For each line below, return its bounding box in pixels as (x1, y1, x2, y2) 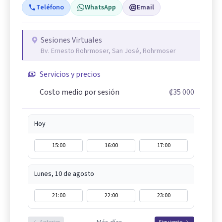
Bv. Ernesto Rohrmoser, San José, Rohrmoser (41, 46, 176, 56)
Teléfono (36, 2, 64, 13)
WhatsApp (85, 2, 116, 13)
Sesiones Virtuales (41, 35, 102, 46)
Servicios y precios (40, 69, 101, 80)
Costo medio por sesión (40, 87, 119, 98)
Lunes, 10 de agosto (34, 169, 94, 179)
